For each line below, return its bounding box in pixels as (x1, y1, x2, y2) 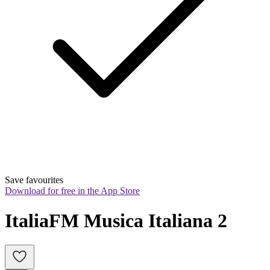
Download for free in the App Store (5, 186, 140, 196)
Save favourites (5, 175, 63, 186)
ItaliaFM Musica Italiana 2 (5, 209, 227, 231)
